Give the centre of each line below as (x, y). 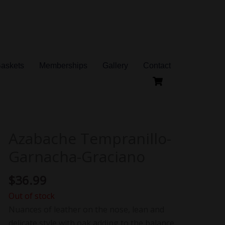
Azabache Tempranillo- (90, 138)
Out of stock (31, 196)
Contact (157, 66)
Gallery (116, 66)
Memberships (64, 66)
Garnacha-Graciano (77, 156)
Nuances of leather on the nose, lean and (86, 209)
